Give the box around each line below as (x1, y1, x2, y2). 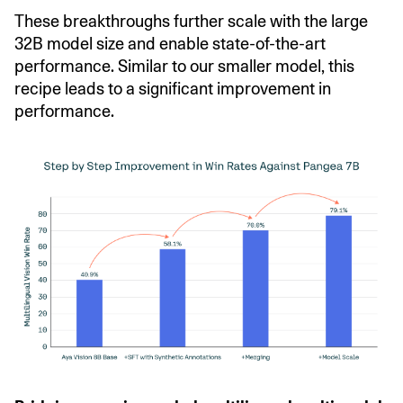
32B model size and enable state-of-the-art (14, 34, 326, 54)
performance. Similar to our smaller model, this (14, 57, 354, 76)
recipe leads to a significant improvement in (14, 79, 331, 99)
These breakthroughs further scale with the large (14, 12, 368, 31)
